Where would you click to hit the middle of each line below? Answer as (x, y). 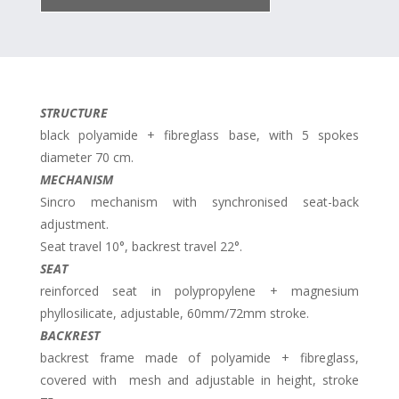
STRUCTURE (73, 113)
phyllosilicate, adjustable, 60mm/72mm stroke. (174, 313)
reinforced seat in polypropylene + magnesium (199, 291)
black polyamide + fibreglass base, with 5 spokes (199, 135)
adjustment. (74, 224)
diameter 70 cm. (86, 158)
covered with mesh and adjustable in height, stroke (199, 380)
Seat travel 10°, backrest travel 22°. (141, 247)
